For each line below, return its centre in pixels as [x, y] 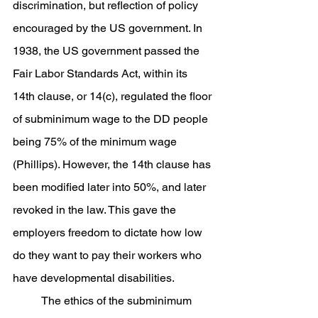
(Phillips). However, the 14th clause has [113, 164]
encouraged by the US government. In [109, 28]
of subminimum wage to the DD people [112, 119]
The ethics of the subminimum [27, 301]
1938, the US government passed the [108, 51]
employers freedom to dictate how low [109, 232]
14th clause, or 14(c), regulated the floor [114, 96]
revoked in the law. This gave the [96, 210]
